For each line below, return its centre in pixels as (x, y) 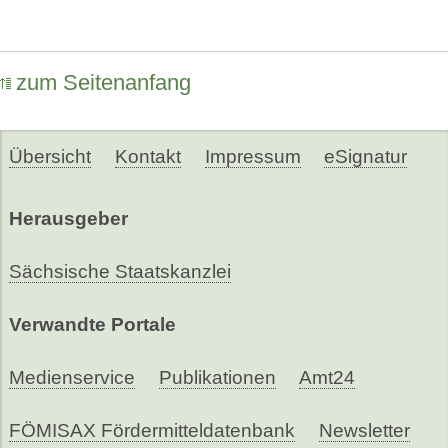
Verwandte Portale (92, 324)
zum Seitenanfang (103, 83)
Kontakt (147, 156)
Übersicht (49, 156)
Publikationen (217, 377)
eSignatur (366, 156)
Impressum (252, 156)
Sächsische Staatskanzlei (119, 271)
